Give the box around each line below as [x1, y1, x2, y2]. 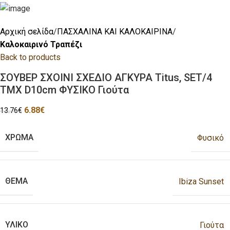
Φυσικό [197, 132, 224, 143]
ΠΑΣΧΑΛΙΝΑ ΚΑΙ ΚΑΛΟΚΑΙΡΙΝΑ [57, 27, 172, 37]
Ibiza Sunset [179, 176, 224, 186]
